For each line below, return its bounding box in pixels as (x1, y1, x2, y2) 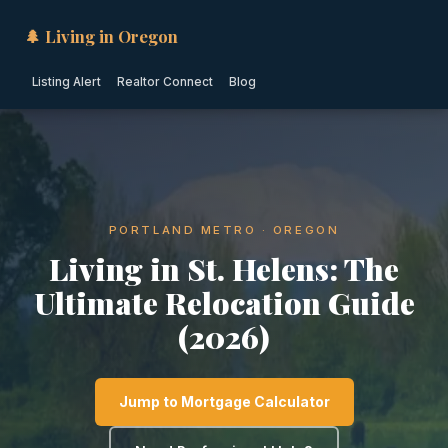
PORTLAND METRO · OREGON (108, 223, 340, 237)
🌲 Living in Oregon (24, 25, 178, 47)
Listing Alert (32, 75, 101, 89)
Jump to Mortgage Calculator (118, 393, 330, 410)
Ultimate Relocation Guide (33, 282, 415, 323)
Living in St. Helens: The (49, 248, 399, 289)
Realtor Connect (117, 75, 213, 89)
